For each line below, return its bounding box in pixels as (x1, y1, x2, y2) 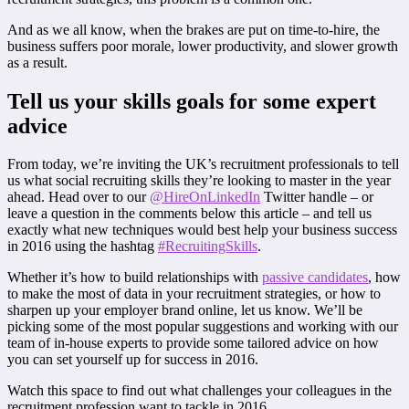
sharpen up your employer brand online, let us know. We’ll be (7, 302, 362, 319)
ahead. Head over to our (7, 189, 150, 205)
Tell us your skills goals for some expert (7, 89, 376, 113)
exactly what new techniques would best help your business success (7, 222, 397, 238)
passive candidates (262, 269, 368, 286)
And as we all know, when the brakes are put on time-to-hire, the (7, 21, 380, 37)
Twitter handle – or (260, 189, 373, 205)
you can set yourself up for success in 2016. (7, 351, 258, 368)
